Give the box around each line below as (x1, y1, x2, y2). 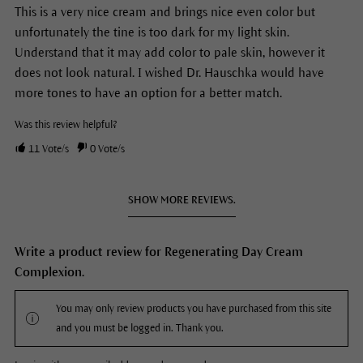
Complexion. (14, 265, 84, 280)
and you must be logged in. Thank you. (55, 322, 224, 335)
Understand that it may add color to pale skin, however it (14, 45, 325, 60)
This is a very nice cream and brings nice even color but (14, 5, 315, 19)
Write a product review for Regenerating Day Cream (14, 245, 303, 259)
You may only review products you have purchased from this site (55, 303, 331, 315)
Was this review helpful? (14, 119, 117, 131)
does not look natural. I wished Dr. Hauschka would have (14, 66, 324, 80)
